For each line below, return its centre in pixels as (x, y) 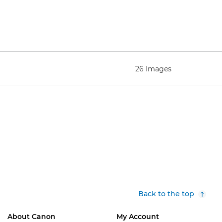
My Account (138, 217)
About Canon (31, 217)
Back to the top (166, 194)
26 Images (153, 69)
